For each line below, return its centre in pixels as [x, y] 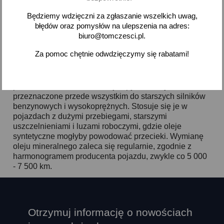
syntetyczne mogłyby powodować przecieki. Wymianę [108, 136]
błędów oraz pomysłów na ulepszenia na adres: [112, 26]
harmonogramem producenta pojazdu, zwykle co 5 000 [110, 156]
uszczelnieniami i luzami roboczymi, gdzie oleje [97, 126]
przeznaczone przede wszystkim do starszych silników [109, 96]
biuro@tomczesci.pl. [112, 36]
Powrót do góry [158, 52]
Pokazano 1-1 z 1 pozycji [108, 25]
